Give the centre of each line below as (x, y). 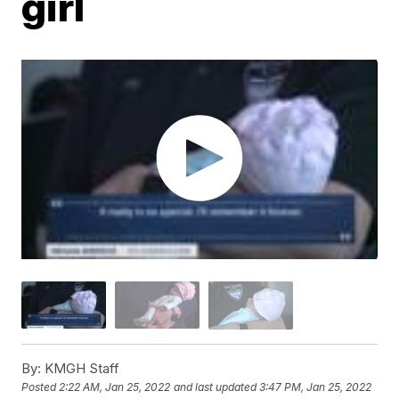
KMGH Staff (81, 368)
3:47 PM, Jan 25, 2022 (316, 387)
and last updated (216, 387)
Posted (41, 387)
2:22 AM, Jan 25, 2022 (115, 387)
